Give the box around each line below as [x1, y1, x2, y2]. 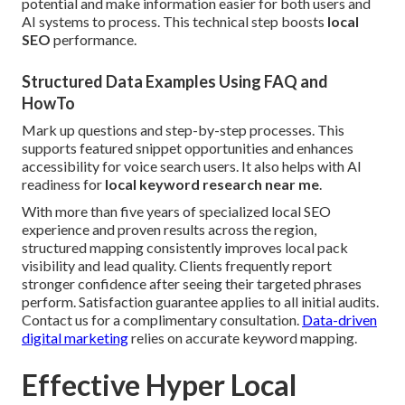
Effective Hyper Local [22, 367, 297, 403]
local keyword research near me [105, 175, 319, 193]
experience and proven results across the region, [22, 221, 316, 239]
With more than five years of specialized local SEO [22, 202, 331, 221]
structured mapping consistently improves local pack [22, 239, 348, 257]
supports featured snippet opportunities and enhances [22, 139, 353, 157]
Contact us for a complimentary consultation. [22, 311, 302, 329]
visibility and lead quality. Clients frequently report [22, 257, 332, 275]
